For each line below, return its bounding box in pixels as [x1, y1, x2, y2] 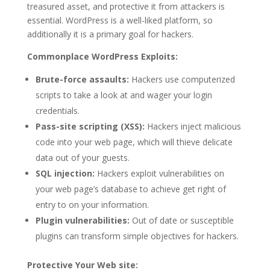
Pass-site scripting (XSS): [35, 121, 145, 133]
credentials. [35, 105, 80, 117]
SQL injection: [35, 168, 95, 180]
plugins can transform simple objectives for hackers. [35, 230, 239, 242]
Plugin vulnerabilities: [35, 215, 130, 227]
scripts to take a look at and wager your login [35, 89, 212, 101]
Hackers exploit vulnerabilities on [94, 168, 224, 180]
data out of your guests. [35, 152, 130, 164]
